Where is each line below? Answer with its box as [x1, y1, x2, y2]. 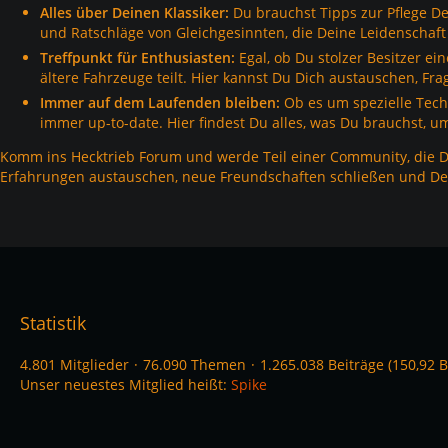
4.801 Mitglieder [20, 355, 129, 374]
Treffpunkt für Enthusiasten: [40, 48, 235, 67]
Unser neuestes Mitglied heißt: [20, 375, 231, 394]
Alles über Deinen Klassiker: [40, 3, 229, 22]
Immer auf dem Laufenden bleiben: [40, 93, 280, 112]
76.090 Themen [143, 355, 246, 374]
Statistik [20, 311, 86, 335]
